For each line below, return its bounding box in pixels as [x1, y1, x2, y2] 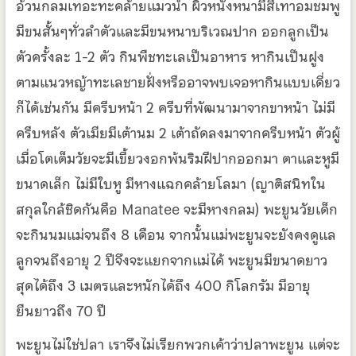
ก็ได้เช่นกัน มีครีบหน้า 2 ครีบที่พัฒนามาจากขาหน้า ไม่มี [15, 95, 335, 119]
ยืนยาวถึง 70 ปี [15, 299, 106, 323]
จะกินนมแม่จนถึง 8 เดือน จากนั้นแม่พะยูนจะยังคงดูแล [15, 222, 336, 246]
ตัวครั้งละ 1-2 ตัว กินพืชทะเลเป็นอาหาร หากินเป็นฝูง [15, 44, 324, 68]
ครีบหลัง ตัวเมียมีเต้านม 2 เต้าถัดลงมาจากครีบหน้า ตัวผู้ [15, 121, 340, 145]
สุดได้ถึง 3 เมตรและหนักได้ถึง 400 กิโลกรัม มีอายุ [15, 273, 311, 297]
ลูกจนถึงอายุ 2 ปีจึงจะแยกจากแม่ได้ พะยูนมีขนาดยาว [15, 248, 327, 272]
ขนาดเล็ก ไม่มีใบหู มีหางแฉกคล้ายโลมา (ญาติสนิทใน [15, 172, 326, 195]
